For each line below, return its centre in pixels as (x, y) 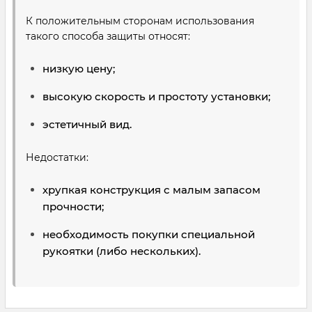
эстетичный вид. (87, 124)
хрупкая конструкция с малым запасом (151, 190)
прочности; (73, 206)
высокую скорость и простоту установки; (156, 96)
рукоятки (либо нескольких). (122, 251)
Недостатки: (57, 157)
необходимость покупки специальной (149, 234)
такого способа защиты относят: (108, 36)
